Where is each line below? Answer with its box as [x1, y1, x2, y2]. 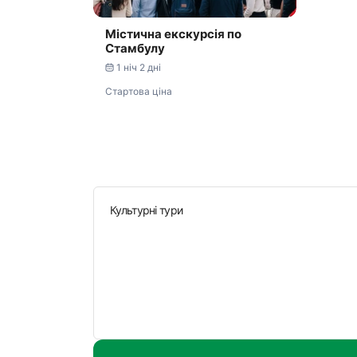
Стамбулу [105, 41, 165, 56]
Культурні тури [110, 203, 183, 217]
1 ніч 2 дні [116, 61, 161, 73]
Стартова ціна [105, 85, 172, 97]
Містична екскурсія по [105, 26, 241, 41]
